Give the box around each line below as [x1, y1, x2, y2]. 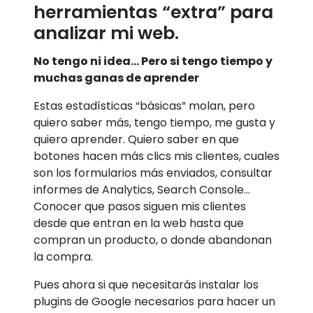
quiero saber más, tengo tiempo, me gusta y [34, 114, 275, 131]
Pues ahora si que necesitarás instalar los [34, 276, 259, 293]
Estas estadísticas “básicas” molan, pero [34, 97, 255, 114]
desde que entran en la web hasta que [34, 214, 244, 231]
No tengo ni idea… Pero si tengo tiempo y [34, 52, 272, 69]
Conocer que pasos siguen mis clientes [34, 198, 246, 214]
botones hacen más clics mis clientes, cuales [34, 147, 279, 164]
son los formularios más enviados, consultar [34, 164, 272, 181]
